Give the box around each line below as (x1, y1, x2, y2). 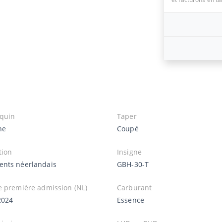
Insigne (117, 147, 142, 157)
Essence (117, 195, 144, 205)
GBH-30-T (117, 159, 149, 169)
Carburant (117, 182, 152, 192)
